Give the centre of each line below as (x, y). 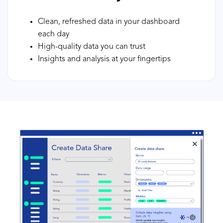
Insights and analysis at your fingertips (104, 59)
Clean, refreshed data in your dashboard (109, 22)
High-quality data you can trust (92, 47)
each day (54, 34)
